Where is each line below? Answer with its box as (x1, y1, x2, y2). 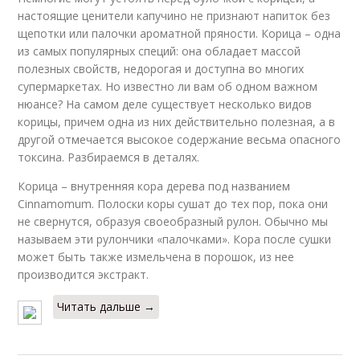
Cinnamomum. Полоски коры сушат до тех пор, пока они (18, 195, 329, 211)
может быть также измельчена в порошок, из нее (18, 248, 295, 264)
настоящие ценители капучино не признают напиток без (18, 7, 331, 23)
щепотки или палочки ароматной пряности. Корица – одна (18, 25, 342, 41)
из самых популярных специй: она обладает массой (18, 43, 301, 59)
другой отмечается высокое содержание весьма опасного (18, 131, 342, 147)
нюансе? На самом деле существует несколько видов (18, 96, 313, 112)
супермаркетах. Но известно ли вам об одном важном (18, 78, 318, 94)
